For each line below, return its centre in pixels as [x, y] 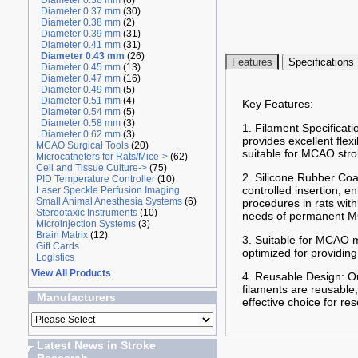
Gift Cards [57, 246]
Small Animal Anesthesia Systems [109, 201]
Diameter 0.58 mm [80, 123]
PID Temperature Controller [95, 179]
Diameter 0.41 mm [80, 45]
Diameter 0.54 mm [80, 112]
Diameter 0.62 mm [80, 134]
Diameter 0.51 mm [80, 101]
